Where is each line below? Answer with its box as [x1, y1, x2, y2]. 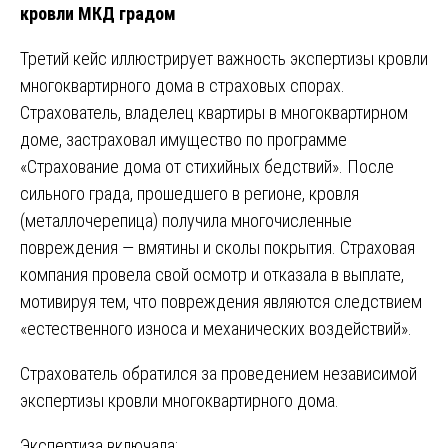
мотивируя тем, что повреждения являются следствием [20, 291, 422, 313]
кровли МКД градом [20, 3, 176, 25]
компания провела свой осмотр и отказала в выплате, [20, 264, 404, 286]
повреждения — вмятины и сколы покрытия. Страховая [20, 237, 415, 259]
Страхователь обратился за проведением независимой [20, 363, 417, 385]
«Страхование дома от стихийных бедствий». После [20, 156, 394, 178]
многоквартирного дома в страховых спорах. [20, 75, 345, 97]
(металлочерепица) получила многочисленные [20, 210, 352, 232]
